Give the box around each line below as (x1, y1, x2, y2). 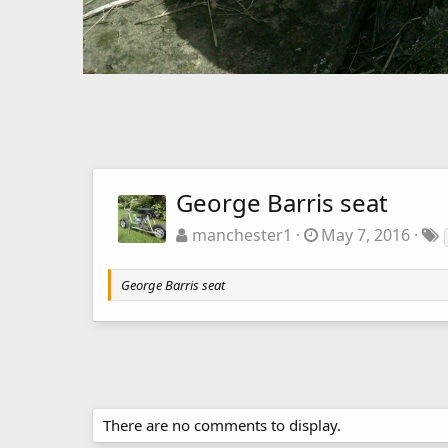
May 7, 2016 (321, 224, 411, 247)
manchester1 (191, 224, 292, 247)
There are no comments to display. (103, 415, 341, 436)
